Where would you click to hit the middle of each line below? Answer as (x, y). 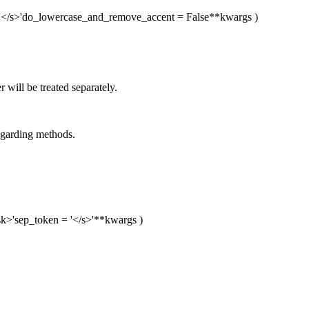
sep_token (37, 220)
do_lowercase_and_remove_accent (98, 17)
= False (192, 17)
